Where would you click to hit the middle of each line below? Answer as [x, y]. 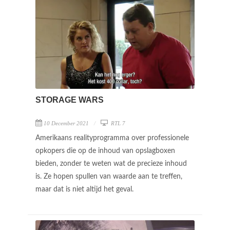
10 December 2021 [66, 123]
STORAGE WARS [70, 100]
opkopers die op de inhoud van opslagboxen [105, 151]
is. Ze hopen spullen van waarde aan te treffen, [109, 176]
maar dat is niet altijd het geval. [85, 189]
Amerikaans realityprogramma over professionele [112, 138]
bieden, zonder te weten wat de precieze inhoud [111, 164]
